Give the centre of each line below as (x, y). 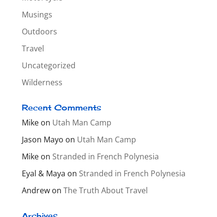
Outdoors (39, 31)
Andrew (36, 190)
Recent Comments (61, 108)
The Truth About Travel (105, 190)
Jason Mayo (42, 139)
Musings (37, 15)
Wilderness (42, 82)
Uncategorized (48, 65)
